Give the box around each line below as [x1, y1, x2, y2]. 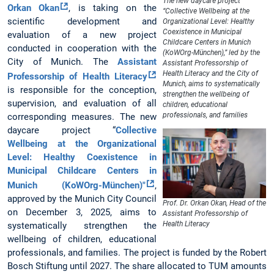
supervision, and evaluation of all [7, 98, 157, 109]
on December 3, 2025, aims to [7, 207, 157, 218]
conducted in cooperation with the [7, 43, 157, 54]
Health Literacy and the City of [163, 69, 259, 78]
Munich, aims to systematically [163, 80, 261, 89]
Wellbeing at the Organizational [7, 138, 157, 150]
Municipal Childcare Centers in [7, 165, 157, 177]
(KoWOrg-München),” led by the [163, 48, 261, 57]
